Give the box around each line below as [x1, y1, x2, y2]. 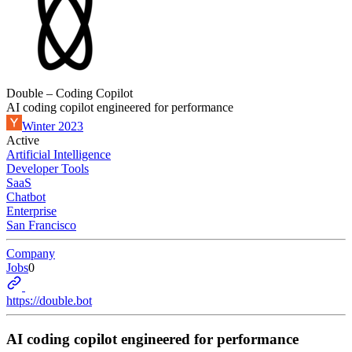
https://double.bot [6, 294, 92, 307]
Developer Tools [6, 162, 89, 175]
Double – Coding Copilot [6, 86, 133, 100]
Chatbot [6, 190, 46, 203]
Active [6, 134, 39, 147]
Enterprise [6, 204, 57, 218]
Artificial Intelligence [6, 148, 111, 161]
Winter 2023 [22, 119, 83, 133]
